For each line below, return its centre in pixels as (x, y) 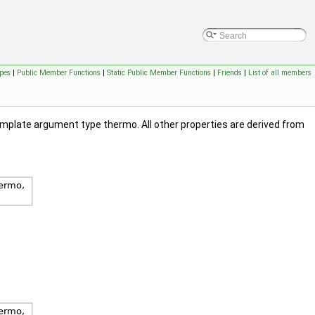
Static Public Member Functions (159, 73)
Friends (230, 73)
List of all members (280, 73)
